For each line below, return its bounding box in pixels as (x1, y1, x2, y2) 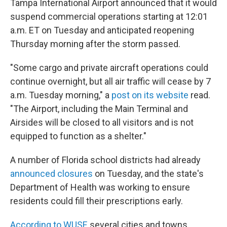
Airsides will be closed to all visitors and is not (10, 117, 194, 128)
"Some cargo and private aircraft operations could (10, 62, 208, 73)
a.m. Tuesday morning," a (10, 90, 111, 100)
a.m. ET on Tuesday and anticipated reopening (10, 25, 194, 35)
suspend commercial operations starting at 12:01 (10, 11, 208, 22)
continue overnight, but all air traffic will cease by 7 (10, 76, 211, 87)
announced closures (10, 168, 93, 179)
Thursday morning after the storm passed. (10, 39, 180, 49)
